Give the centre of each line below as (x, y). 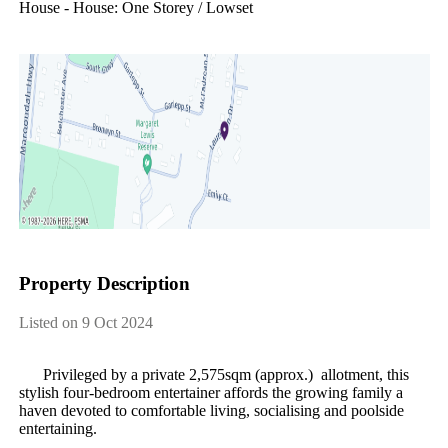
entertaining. (57, 428)
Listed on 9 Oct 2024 (85, 322)
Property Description (104, 284)
